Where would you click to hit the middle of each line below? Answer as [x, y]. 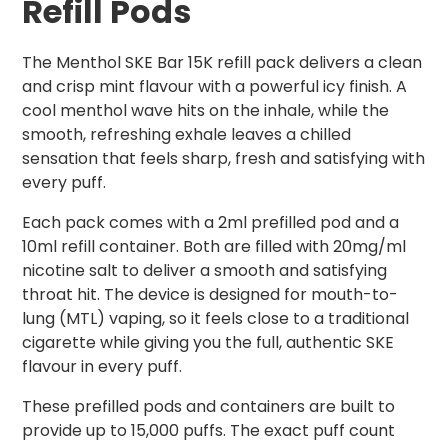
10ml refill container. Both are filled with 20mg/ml [214, 247]
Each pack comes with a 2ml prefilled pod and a [210, 223]
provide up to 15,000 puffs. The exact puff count [208, 431]
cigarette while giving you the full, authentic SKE [208, 343]
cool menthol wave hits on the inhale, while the [205, 111]
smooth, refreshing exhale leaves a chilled [186, 135]
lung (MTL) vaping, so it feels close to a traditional [215, 319]
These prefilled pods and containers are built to [208, 407]
